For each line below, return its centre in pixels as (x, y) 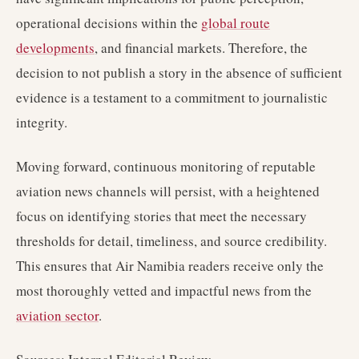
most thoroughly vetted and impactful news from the (164, 290)
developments (55, 48)
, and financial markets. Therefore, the (201, 48)
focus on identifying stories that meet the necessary (161, 216)
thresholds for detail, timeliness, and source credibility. (171, 241)
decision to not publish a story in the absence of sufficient (179, 73)
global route (236, 23)
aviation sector (57, 315)
